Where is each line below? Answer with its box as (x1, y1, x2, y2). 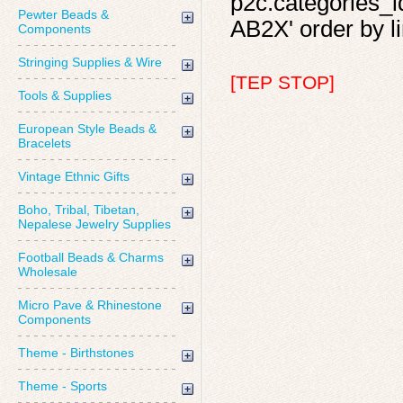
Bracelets (18, 136, 71, 150)
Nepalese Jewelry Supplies (18, 217, 171, 231)
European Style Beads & (18, 121, 157, 136)
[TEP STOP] (230, 72, 335, 94)
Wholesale (18, 264, 77, 279)
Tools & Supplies (18, 88, 112, 103)
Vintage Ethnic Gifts (18, 169, 130, 184)
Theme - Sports (18, 379, 107, 393)
